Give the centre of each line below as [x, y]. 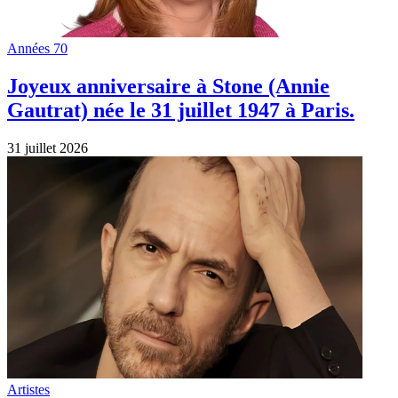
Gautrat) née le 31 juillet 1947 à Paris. [181, 111]
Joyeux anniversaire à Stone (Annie [168, 87]
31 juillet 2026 [48, 148]
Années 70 [37, 49]
